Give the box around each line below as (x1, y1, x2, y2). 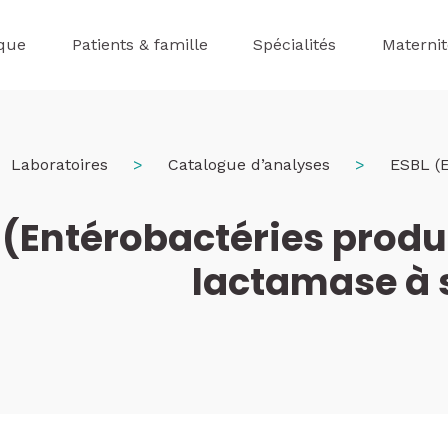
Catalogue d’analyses (168, 155, 330, 174)
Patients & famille (71, 35, 208, 54)
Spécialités (253, 35, 337, 54)
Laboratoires (11, 155, 108, 174)
